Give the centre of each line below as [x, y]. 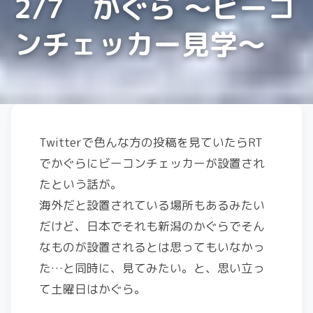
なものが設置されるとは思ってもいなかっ [152, 247]
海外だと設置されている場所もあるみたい [152, 205]
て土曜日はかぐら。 [93, 289]
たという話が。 [81, 184]
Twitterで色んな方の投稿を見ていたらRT [151, 142]
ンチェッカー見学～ [140, 44]
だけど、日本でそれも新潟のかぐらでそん [152, 226]
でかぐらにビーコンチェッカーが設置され [152, 163]
